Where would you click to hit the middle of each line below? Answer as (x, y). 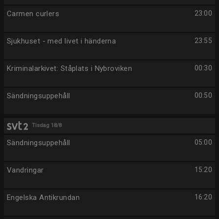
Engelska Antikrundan (43, 197)
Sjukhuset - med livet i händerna (62, 41)
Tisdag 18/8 (47, 125)
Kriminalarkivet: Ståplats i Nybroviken (70, 68)
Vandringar (25, 170)
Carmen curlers (33, 14)
